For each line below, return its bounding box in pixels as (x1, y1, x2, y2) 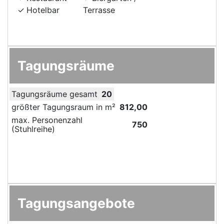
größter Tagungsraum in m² (11, 101, 115, 112)
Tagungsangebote (17, 194, 135, 211)
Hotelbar (26, 4, 59, 15)
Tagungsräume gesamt (11, 88, 97, 99)
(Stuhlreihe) (11, 123, 55, 134)
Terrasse (83, 4, 115, 15)
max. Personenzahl (11, 114, 82, 125)
